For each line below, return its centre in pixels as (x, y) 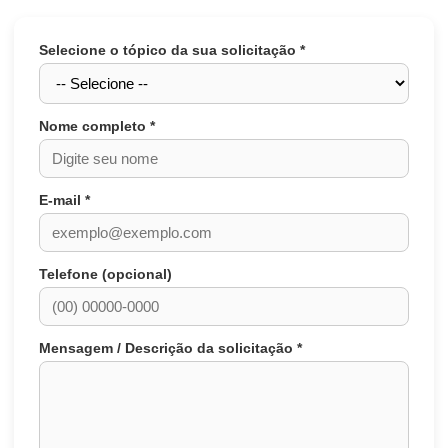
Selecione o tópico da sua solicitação (169, 50)
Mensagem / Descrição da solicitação (168, 348)
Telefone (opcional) (105, 274)
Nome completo (94, 126)
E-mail (62, 200)
